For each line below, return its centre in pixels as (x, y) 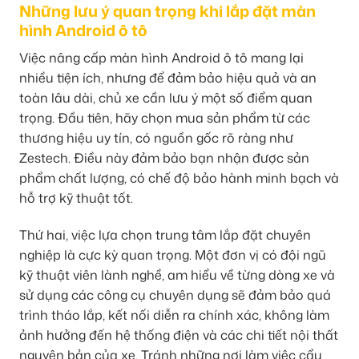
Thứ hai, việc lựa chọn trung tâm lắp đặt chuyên (165, 234)
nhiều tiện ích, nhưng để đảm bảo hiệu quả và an (168, 77)
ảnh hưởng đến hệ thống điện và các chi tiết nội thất (179, 335)
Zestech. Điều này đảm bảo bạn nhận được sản (164, 157)
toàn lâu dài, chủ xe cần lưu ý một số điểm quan (166, 97)
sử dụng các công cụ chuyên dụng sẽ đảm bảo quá (175, 294)
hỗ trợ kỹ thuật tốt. (76, 198)
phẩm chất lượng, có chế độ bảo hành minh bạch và (179, 177)
